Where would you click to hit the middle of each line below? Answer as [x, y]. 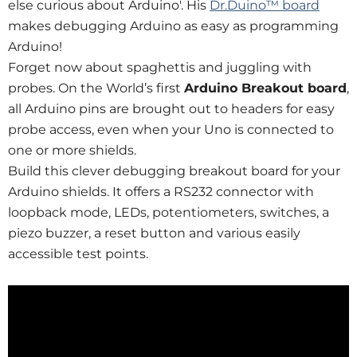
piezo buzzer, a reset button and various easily [154, 233]
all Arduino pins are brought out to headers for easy [171, 109]
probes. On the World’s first [96, 88]
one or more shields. [72, 150]
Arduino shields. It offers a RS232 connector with [161, 192]
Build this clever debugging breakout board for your [174, 171]
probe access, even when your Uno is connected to [171, 129]
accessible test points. [78, 254]
